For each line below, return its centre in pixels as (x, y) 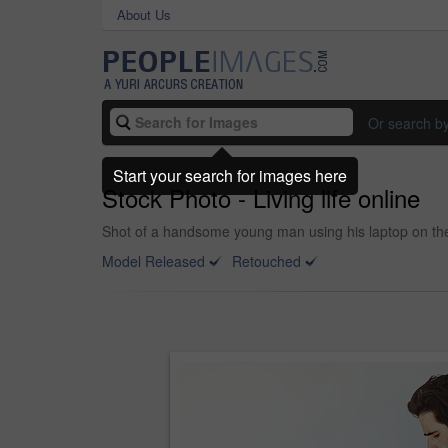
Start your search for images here (230, 175)
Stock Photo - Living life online (261, 197)
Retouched (266, 261)
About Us (144, 14)
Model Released (153, 261)
